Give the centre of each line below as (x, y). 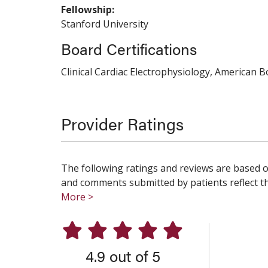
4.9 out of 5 (123, 256)
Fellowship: (88, 10)
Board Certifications (129, 49)
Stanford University (105, 24)
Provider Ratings (122, 123)
